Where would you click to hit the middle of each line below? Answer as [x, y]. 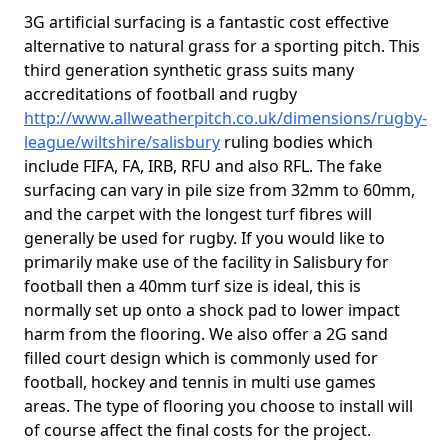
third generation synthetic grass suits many [189, 70]
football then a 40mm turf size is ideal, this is [192, 286]
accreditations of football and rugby [160, 94]
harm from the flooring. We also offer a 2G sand [206, 334]
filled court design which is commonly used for [201, 358]
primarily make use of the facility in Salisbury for [206, 262]
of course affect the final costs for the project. [197, 430]
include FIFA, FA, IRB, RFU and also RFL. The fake [203, 166]
